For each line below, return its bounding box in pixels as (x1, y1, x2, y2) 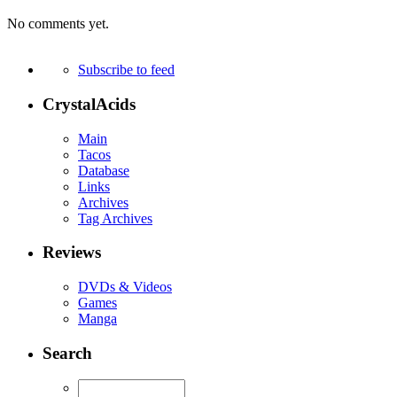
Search (43, 343, 92, 362)
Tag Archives (78, 210, 152, 226)
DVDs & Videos (78, 278, 172, 294)
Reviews (43, 243, 101, 262)
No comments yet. (7, 16, 109, 32)
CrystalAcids (43, 94, 136, 113)
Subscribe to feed (78, 62, 175, 78)
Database (78, 162, 129, 178)
